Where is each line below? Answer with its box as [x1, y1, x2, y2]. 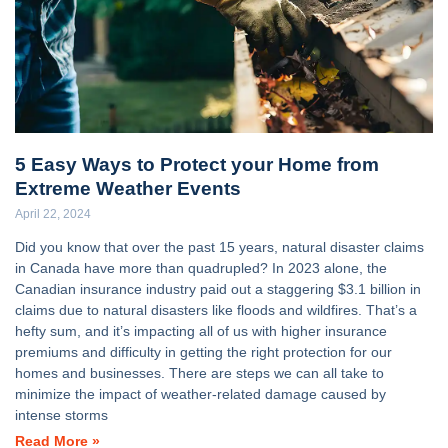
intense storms [15, 407, 108, 424]
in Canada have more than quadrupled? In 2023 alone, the [15, 260, 387, 277]
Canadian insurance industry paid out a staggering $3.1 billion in [15, 281, 421, 298]
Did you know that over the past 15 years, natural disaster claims [15, 239, 424, 256]
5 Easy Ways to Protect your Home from [15, 153, 379, 176]
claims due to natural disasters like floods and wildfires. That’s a [15, 302, 417, 319]
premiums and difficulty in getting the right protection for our [15, 344, 392, 361]
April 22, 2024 [15, 207, 91, 222]
